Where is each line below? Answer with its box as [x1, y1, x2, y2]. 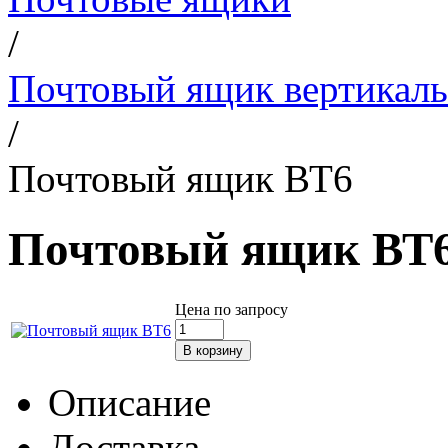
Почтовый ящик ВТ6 [8, 157, 353, 200]
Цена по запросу [175, 300, 288, 318]
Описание [48, 380, 211, 424]
